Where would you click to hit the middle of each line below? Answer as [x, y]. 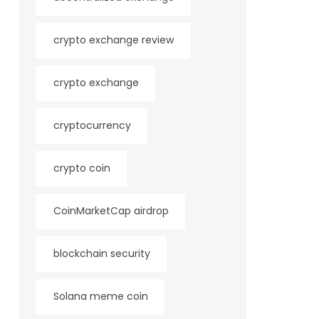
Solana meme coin [100, 296]
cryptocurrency [92, 125]
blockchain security [101, 253]
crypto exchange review [113, 40]
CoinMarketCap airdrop [111, 211]
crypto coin [82, 168]
